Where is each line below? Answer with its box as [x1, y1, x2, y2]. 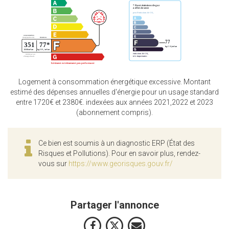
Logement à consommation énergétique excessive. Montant [18, 78, 211, 86]
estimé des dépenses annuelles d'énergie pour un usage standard [10, 88, 219, 97]
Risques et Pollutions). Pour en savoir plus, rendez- [38, 149, 200, 158]
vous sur [38, 159, 68, 168]
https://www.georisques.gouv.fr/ [68, 159, 173, 168]
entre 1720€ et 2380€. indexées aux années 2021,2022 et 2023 [16, 98, 213, 107]
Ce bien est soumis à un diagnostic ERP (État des [38, 139, 195, 148]
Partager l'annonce [70, 199, 159, 212]
